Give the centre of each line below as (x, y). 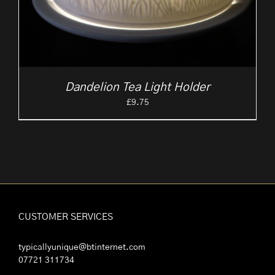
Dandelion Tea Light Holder (137, 88)
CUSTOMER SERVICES (66, 217)
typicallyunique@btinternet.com (82, 248)
